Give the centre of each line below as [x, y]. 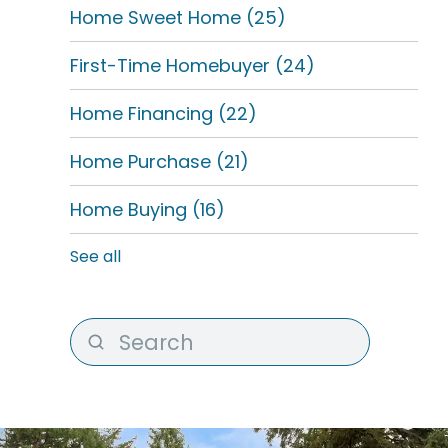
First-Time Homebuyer [172, 65]
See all [95, 256]
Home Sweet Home [158, 17]
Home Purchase [143, 161]
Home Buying [131, 209]
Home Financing [144, 113]
